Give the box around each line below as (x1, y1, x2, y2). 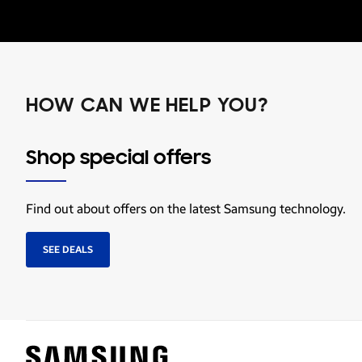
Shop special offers (26, 147, 211, 170)
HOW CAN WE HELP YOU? (26, 95, 268, 117)
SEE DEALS (43, 243, 93, 255)
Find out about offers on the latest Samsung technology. (26, 200, 346, 217)
